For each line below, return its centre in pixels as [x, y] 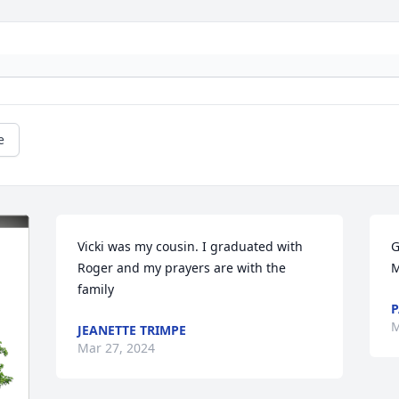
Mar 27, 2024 [117, 348]
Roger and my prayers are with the [182, 268]
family [96, 289]
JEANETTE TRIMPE [132, 330]
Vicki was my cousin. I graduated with [191, 247]
